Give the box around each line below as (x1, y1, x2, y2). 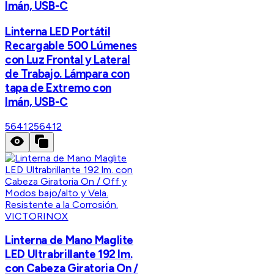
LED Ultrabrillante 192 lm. (5, 247, 133, 262)
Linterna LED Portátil (5, 24, 111, 39)
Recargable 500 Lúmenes (5, 38, 137, 53)
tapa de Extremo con (5, 80, 111, 95)
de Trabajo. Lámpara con (5, 66, 130, 81)
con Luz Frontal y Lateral (5, 52, 130, 67)
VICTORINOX (5, 210, 68, 222)
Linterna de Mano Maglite (5, 233, 134, 248)
